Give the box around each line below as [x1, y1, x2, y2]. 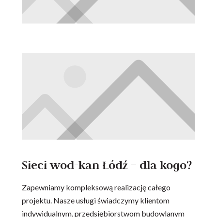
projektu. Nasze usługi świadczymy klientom [21, 195, 170, 205]
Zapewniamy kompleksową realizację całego [21, 182, 170, 192]
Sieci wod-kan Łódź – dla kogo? [21, 157, 192, 172]
